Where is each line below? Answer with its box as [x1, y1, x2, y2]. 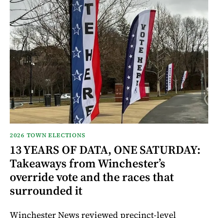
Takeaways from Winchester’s [10, 155, 165, 171]
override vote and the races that [10, 168, 174, 185]
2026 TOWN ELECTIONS [10, 131, 86, 139]
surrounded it [10, 182, 82, 199]
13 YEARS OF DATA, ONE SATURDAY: [10, 141, 200, 158]
